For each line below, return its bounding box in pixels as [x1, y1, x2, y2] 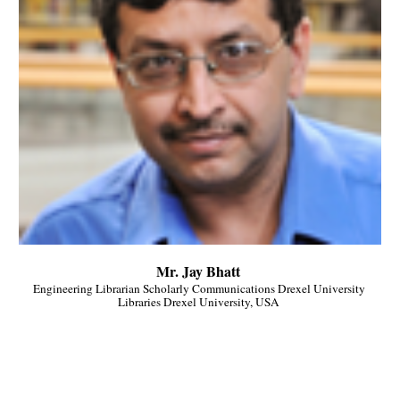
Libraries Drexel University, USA [118, 294, 282, 311]
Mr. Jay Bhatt [156, 261, 244, 282]
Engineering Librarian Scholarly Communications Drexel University [32, 280, 365, 297]
